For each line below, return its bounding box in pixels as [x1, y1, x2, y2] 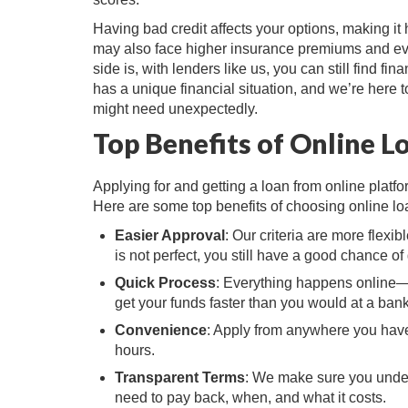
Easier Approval [115, 228, 225, 244]
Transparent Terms [115, 370, 245, 386]
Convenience [115, 322, 207, 339]
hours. [115, 342, 155, 359]
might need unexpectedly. [93, 101, 258, 117]
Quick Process [115, 275, 216, 291]
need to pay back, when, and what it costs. [115, 390, 386, 406]
